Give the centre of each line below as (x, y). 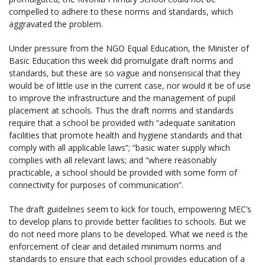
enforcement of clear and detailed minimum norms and (115, 246)
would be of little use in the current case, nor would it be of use (130, 85)
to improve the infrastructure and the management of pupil (122, 98)
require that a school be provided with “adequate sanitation (122, 122)
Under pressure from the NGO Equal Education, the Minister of (129, 48)
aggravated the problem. (56, 24)
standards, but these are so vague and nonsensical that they (125, 73)
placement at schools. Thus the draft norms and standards (121, 110)
